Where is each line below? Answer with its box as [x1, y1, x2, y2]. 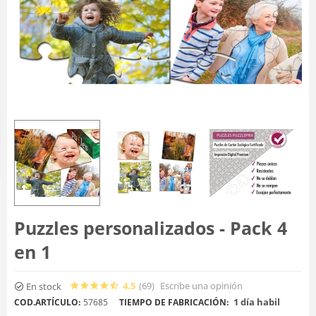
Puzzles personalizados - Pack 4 [14, 216, 287, 240]
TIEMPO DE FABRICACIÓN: [119, 296, 229, 308]
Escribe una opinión [160, 279, 243, 292]
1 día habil [231, 295, 280, 308]
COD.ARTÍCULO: [14, 296, 80, 308]
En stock [26, 279, 61, 293]
